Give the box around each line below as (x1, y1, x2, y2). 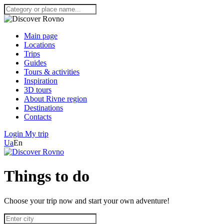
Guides (24, 58, 46, 67)
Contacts (24, 112, 51, 121)
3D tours (24, 85, 51, 94)
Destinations (24, 103, 63, 112)
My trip (25, 129, 48, 138)
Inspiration (24, 76, 57, 85)
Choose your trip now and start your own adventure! (4, 196, 169, 205)
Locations (24, 40, 55, 49)
